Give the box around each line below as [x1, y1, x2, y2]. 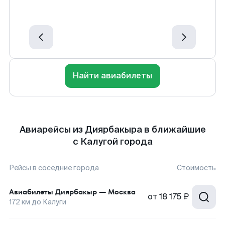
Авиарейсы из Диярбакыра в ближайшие [19, 124, 206, 136]
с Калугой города [72, 136, 153, 148]
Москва [108, 187, 136, 197]
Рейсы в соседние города [9, 163, 99, 172]
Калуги [43, 197, 66, 206]
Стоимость [177, 163, 216, 172]
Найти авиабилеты [73, 70, 152, 81]
